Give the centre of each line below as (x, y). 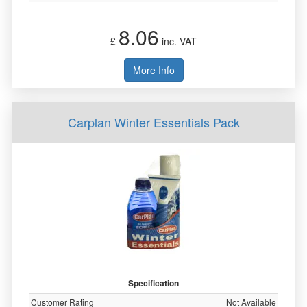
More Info (153, 70)
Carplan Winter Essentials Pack (153, 122)
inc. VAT (178, 41)
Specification (153, 283)
